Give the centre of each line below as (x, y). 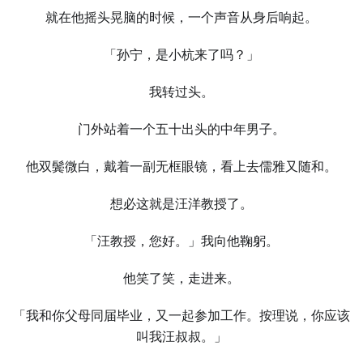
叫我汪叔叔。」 (181, 337)
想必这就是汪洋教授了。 (181, 204)
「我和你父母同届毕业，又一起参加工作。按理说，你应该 (181, 316)
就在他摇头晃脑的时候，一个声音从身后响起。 (181, 17)
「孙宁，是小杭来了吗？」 (181, 55)
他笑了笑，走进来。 (181, 278)
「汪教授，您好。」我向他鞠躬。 (181, 241)
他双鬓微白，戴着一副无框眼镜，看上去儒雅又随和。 (181, 167)
